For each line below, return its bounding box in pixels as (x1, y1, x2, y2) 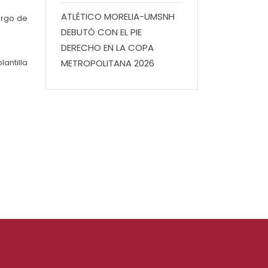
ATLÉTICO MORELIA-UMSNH (61, 10, 175, 23)
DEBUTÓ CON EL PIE (61, 26, 142, 38)
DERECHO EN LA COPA (61, 41, 154, 54)
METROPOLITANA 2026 (61, 57, 154, 69)
